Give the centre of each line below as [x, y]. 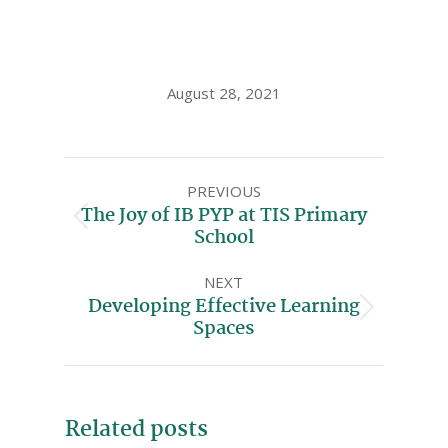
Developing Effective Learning [223, 306]
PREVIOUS [223, 190]
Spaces [224, 328]
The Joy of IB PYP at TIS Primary [223, 215]
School [223, 237]
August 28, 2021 [223, 92]
